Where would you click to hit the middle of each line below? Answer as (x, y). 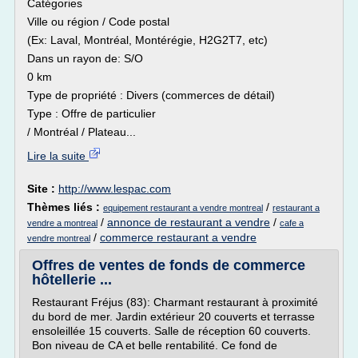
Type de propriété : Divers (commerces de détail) (151, 95)
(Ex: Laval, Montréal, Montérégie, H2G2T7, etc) (147, 40)
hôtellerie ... (72, 280)
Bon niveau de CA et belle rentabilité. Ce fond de (155, 345)
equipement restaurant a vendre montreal (183, 208)
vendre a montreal (62, 223)
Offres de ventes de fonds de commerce (169, 265)
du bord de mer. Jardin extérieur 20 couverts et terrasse (173, 316)
